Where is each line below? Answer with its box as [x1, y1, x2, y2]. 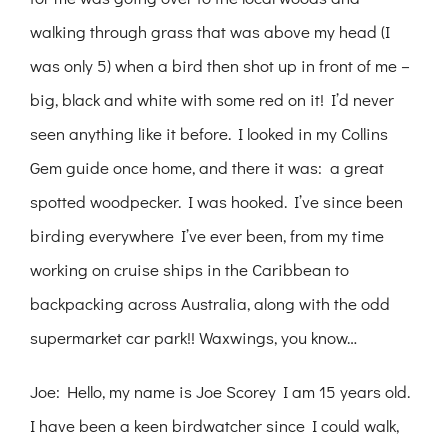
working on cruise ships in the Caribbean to [30, 258, 349, 282]
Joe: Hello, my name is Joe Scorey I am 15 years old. [30, 380, 410, 404]
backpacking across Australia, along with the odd [30, 292, 390, 316]
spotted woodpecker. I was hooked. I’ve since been [30, 190, 403, 214]
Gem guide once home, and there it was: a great [30, 156, 384, 180]
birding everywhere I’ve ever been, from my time [30, 224, 384, 248]
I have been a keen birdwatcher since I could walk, [30, 414, 399, 438]
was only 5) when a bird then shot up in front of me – [30, 54, 410, 78]
